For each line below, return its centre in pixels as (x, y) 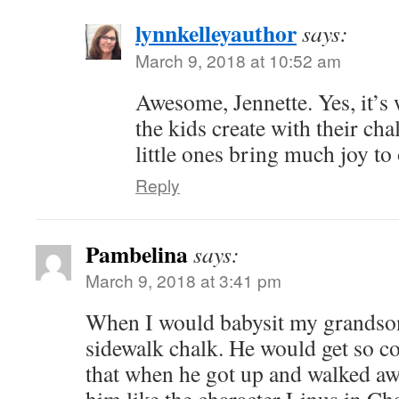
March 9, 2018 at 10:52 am (238, 61)
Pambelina (137, 254)
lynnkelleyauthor (216, 33)
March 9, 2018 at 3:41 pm (183, 281)
